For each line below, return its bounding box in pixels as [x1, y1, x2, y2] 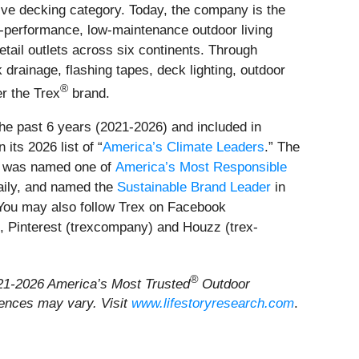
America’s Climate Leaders [103, 139, 264, 155]
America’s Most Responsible [115, 159, 287, 175]
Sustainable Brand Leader [117, 179, 271, 195]
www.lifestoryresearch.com [131, 296, 294, 312]
